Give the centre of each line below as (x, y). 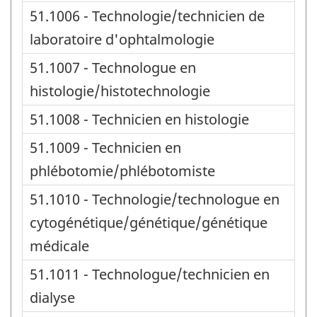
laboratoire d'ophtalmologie (122, 39)
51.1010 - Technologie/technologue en (155, 199)
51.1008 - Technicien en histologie (139, 119)
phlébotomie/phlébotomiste (122, 171)
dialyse (52, 297)
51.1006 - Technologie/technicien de (147, 16)
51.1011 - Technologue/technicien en (150, 274)
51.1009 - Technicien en (105, 147)
